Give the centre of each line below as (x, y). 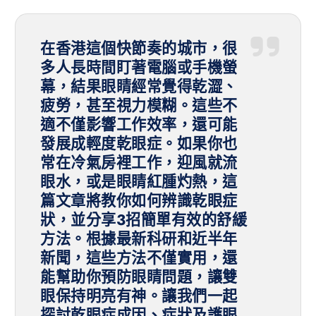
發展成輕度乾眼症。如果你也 (139, 144)
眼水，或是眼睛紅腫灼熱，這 (139, 182)
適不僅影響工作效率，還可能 (139, 125)
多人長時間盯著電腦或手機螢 (139, 68)
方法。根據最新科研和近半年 (139, 239)
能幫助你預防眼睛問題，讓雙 (139, 277)
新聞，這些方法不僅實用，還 (139, 258)
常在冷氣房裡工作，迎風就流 (139, 163)
